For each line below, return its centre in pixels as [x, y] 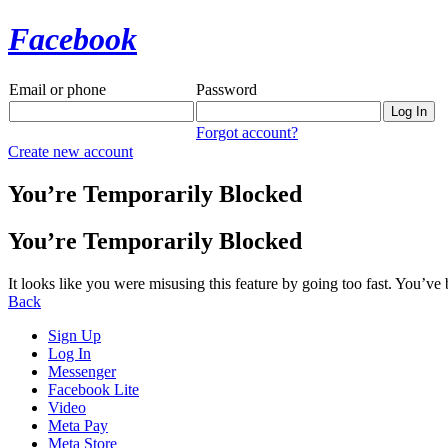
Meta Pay [78, 425]
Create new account [70, 151]
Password [226, 89]
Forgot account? [247, 132]
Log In [69, 353]
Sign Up [74, 335]
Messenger [82, 371]
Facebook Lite [93, 389]
